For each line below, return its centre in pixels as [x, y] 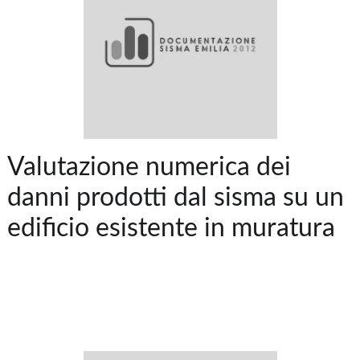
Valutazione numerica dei [149, 167]
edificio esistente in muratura [172, 228]
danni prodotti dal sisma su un [176, 197]
